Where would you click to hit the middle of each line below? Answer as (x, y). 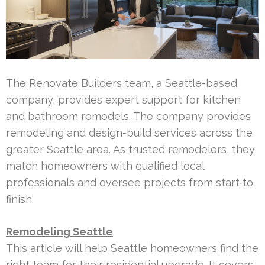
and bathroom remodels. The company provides (128, 116)
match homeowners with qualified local (105, 166)
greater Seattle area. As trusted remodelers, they (130, 149)
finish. (20, 199)
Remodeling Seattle (59, 231)
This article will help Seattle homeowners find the (132, 248)
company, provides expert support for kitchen (123, 99)
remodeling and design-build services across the (129, 132)
